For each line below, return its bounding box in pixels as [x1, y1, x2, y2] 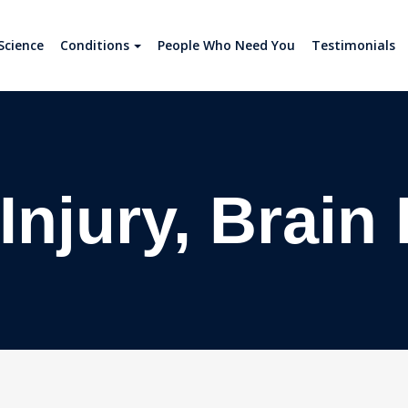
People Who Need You [158, 36, 295, 54]
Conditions [60, 36, 129, 54]
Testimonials [311, 36, 395, 54]
